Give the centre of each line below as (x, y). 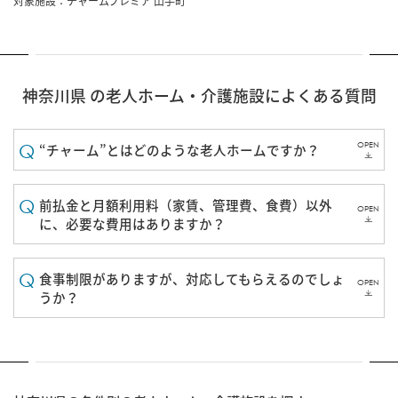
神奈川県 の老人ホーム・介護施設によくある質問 (199, 96)
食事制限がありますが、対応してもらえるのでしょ (192, 279)
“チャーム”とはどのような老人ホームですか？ (179, 151)
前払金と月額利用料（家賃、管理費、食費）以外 (186, 206)
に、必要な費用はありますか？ (132, 224)
